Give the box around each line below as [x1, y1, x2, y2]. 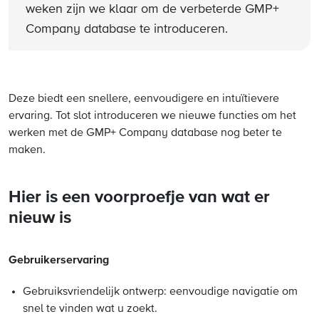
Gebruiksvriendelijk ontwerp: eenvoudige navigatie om [23, 286, 298, 298]
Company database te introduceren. [26, 23, 228, 36]
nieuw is [9, 209, 71, 226]
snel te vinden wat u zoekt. [23, 303, 157, 315]
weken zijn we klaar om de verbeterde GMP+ [26, 3, 279, 16]
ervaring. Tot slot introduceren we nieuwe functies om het [9, 110, 296, 122]
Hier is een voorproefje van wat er [9, 189, 270, 206]
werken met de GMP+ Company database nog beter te [9, 127, 282, 139]
